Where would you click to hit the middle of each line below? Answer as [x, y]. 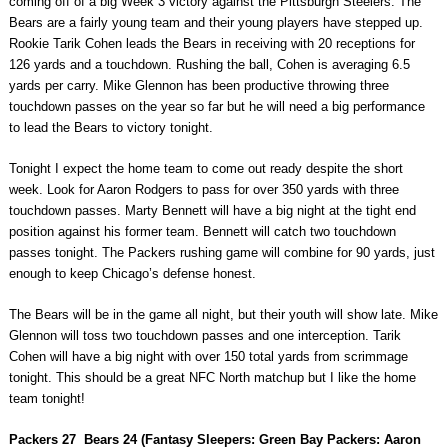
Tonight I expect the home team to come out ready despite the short [205, 169]
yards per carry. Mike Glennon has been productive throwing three [198, 86]
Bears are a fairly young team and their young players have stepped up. [215, 23]
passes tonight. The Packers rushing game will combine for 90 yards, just [221, 253]
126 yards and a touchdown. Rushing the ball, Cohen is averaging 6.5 [209, 65]
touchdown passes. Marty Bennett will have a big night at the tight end [212, 211]
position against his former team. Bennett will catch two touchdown [202, 232]
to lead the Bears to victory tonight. [110, 128]
